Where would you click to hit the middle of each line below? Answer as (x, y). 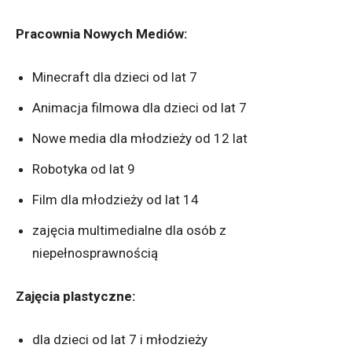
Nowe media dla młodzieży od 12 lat (140, 138)
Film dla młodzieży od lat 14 (115, 199)
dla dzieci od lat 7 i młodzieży (120, 339)
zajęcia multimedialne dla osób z (129, 230)
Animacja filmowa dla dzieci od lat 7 (139, 107)
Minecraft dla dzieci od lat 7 (115, 77)
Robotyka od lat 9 (84, 169)
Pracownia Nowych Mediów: (101, 33)
